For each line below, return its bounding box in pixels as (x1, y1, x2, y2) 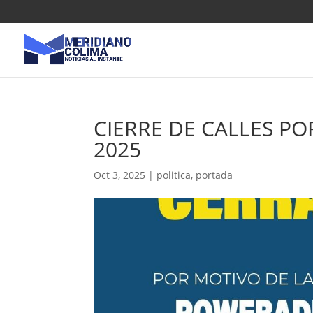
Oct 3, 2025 (94, 168, 146, 182)
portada (196, 168, 233, 182)
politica (156, 168, 191, 182)
